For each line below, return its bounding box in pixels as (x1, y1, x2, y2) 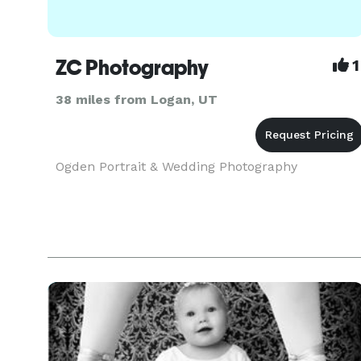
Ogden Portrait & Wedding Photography (56, 159, 297, 174)
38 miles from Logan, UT (56, 92, 218, 107)
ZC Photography (56, 56, 209, 80)
